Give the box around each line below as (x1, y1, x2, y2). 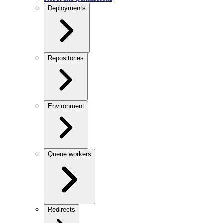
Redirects (48, 206, 75, 214)
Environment (48, 102, 84, 110)
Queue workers (48, 150, 91, 158)
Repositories (48, 54, 84, 62)
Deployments (48, 4, 86, 12)
